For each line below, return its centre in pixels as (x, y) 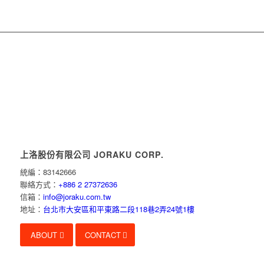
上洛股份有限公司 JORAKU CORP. (92, 155)
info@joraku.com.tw (77, 197)
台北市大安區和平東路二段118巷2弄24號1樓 (118, 209)
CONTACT (103, 235)
